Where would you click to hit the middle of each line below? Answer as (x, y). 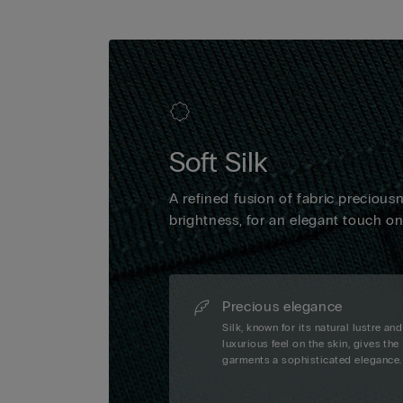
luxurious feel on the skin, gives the (311, 344)
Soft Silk (219, 163)
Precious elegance (283, 307)
